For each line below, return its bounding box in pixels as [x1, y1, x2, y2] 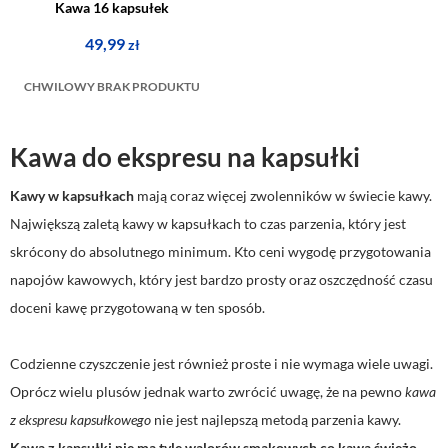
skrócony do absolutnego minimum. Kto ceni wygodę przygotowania [10, 243, 431, 260]
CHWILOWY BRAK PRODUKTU [24, 79, 200, 94]
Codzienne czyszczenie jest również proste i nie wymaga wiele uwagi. [10, 355, 433, 372]
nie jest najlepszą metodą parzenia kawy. [151, 411, 401, 428]
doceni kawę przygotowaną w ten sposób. [10, 299, 265, 316]
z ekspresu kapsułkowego [10, 411, 151, 428]
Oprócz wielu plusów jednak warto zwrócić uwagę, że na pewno [10, 383, 405, 400]
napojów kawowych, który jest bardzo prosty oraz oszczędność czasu [10, 271, 433, 288]
